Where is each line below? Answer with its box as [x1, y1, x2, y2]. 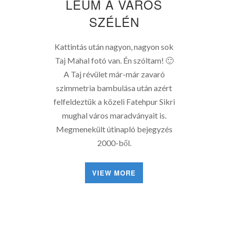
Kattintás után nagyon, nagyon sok [54, 42, 174, 51]
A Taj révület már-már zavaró [63, 69, 165, 79]
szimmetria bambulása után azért [56, 83, 172, 93]
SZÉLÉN [89, 13, 139, 31]
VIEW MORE [92, 168, 136, 178]
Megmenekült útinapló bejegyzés [55, 124, 173, 134]
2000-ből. [97, 138, 131, 148]
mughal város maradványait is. [62, 110, 166, 120]
